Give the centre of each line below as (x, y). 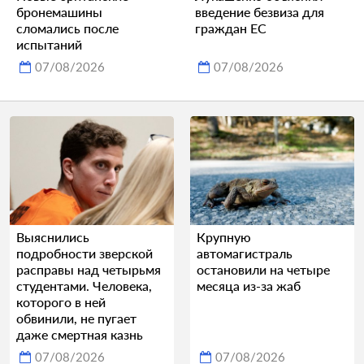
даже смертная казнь (80, 335)
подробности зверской (84, 253)
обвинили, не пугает (76, 318)
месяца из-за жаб (249, 286)
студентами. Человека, (84, 286)
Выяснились (53, 237)
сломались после (67, 28)
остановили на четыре (263, 270)
